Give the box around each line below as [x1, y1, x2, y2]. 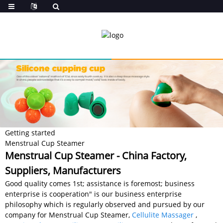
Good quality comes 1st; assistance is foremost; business [5, 178, 195, 188]
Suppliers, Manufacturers [5, 163, 121, 177]
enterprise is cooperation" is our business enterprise [5, 189, 182, 199]
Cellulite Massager [132, 210, 194, 220]
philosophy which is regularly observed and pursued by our [5, 199, 205, 209]
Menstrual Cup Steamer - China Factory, [5, 148, 187, 162]
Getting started [5, 127, 55, 137]
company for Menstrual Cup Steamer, [5, 210, 132, 220]
